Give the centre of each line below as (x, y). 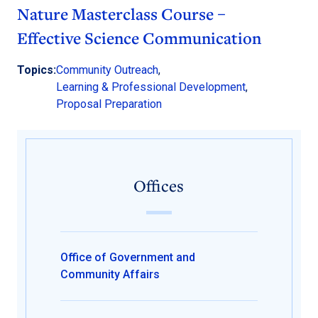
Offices (159, 185)
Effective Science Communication (139, 38)
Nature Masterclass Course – (121, 14)
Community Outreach (107, 70)
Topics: (37, 70)
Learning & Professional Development (151, 87)
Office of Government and (128, 257)
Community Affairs (110, 274)
